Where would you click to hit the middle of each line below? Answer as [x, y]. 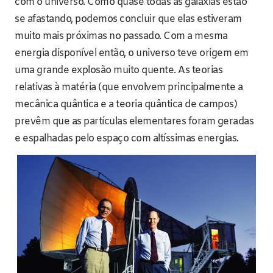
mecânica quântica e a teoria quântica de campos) [126, 104]
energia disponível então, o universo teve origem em [132, 53]
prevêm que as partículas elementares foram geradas [134, 121]
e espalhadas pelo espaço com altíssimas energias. [127, 138]
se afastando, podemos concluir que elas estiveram [128, 19]
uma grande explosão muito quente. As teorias [119, 70]
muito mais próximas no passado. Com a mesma [121, 36]
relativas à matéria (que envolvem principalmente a [129, 87]
